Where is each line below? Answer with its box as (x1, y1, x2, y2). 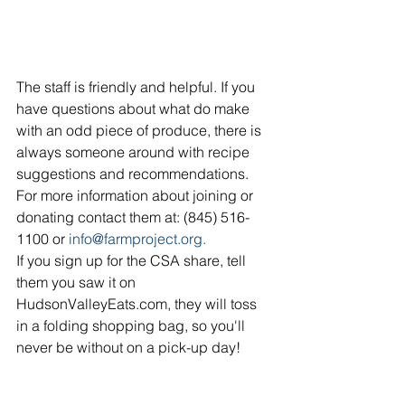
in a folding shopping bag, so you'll (16, 316, 249, 334)
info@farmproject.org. (69, 229, 206, 248)
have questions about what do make (16, 99, 253, 118)
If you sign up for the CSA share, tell (16, 250, 250, 269)
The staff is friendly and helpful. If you (16, 77, 259, 96)
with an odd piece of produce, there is (16, 120, 265, 139)
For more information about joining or (16, 185, 257, 204)
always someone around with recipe (16, 142, 253, 161)
